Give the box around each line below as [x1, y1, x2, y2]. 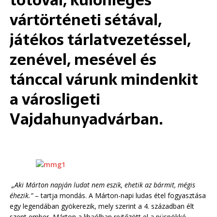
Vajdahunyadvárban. [10, 107, 163, 132]
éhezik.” [10, 191, 33, 201]
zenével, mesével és [10, 47, 156, 73]
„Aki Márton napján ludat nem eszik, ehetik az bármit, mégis [12, 180, 195, 190]
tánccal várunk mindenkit [10, 67, 198, 93]
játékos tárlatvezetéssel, [10, 27, 191, 53]
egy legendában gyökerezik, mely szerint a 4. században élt [10, 201, 194, 211]
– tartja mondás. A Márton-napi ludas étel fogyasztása [33, 191, 206, 201]
